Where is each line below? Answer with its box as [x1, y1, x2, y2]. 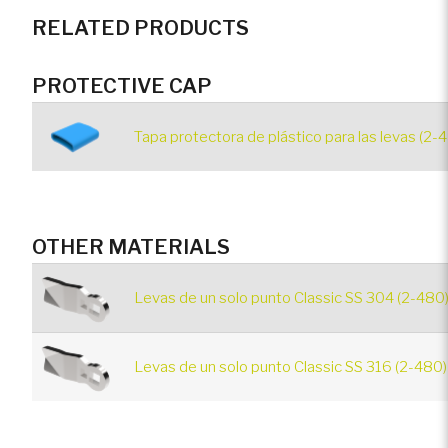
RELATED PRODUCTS [31, 16, 249, 41]
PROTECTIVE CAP [32, 73, 212, 98]
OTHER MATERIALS [32, 234, 230, 259]
